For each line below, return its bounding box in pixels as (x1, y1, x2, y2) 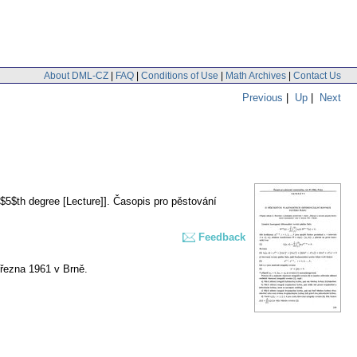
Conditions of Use (141, 69, 218, 81)
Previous (242, 91, 283, 104)
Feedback (198, 231, 245, 244)
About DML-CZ (44, 69, 108, 81)
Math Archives (226, 69, 286, 81)
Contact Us (293, 69, 341, 81)
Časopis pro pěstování (113, 195, 217, 208)
